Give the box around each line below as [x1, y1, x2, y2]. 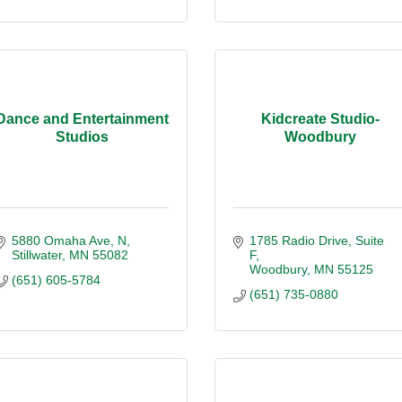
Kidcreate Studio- [260, 111, 380, 127]
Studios [56, 129, 109, 145]
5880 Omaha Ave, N [11, 232, 127, 248]
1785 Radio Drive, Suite [249, 232, 384, 248]
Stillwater [11, 247, 62, 262]
